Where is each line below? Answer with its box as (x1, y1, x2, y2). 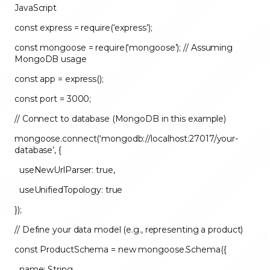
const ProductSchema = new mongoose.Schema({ (14, 243, 229, 255)
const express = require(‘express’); (14, 22, 155, 33)
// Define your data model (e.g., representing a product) (14, 224, 246, 235)
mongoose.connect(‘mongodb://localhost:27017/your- (14, 133, 239, 144)
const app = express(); (14, 73, 106, 84)
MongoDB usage (14, 53, 89, 64)
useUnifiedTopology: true (14, 184, 125, 195)
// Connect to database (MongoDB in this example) (14, 113, 229, 124)
